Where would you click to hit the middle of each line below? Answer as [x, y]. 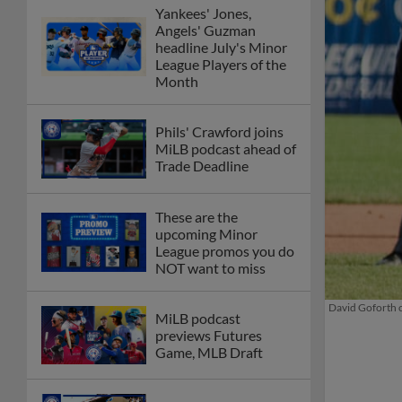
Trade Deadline [202, 166]
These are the [197, 216]
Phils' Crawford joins [219, 132]
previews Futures [209, 336]
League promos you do [225, 250]
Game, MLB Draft [209, 353]
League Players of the [221, 64]
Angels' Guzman [205, 30]
